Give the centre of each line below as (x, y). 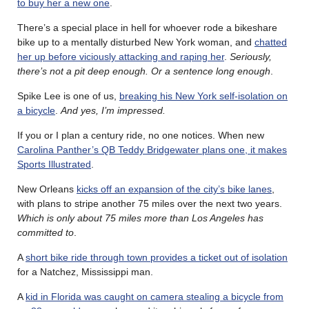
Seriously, (251, 56)
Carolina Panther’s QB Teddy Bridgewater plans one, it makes (152, 149)
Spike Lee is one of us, (68, 96)
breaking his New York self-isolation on (203, 96)
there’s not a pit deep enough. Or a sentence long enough (144, 71)
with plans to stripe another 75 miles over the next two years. (150, 203)
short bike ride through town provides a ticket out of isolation (157, 257)
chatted (271, 42)
